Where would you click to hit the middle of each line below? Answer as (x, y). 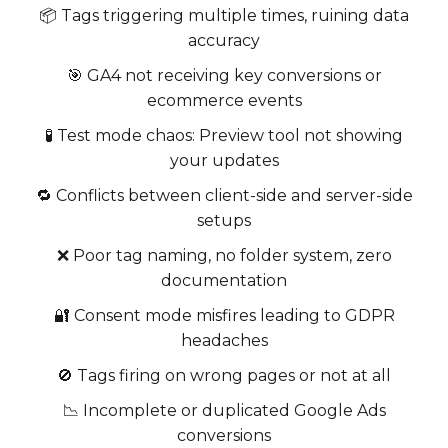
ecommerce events (224, 101)
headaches (224, 341)
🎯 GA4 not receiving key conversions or (224, 76)
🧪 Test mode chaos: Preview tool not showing (224, 136)
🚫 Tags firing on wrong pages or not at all (224, 376)
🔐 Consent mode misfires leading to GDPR (224, 316)
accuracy (224, 41)
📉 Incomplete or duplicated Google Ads (224, 411)
